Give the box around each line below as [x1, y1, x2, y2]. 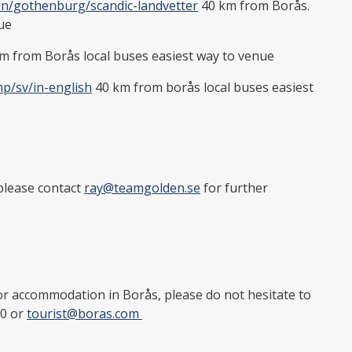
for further [200, 178, 268, 196]
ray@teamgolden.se [84, 178, 200, 196]
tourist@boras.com [27, 304, 142, 322]
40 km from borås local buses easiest [92, 78, 313, 96]
